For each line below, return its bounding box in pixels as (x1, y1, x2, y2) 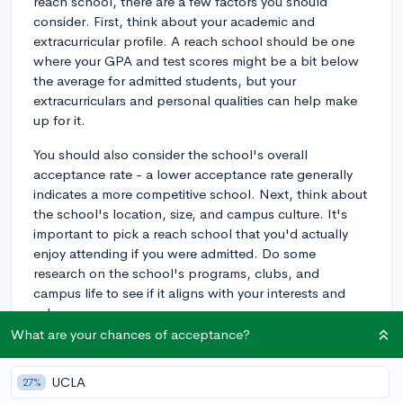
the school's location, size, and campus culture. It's (33, 204, 347, 222)
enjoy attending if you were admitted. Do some (33, 244, 316, 262)
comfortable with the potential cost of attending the (33, 357, 351, 375)
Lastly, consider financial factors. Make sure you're (33, 337, 339, 355)
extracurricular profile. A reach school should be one (33, 31, 354, 49)
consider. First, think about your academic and (33, 12, 315, 30)
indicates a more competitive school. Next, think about (33, 184, 367, 202)
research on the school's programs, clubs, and (33, 264, 319, 282)
